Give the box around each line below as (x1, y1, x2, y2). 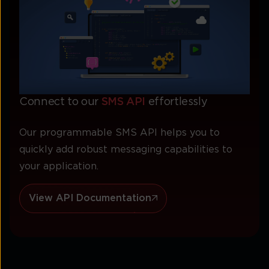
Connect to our (19, 97, 101, 108)
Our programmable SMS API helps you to (19, 127, 220, 138)
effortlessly (145, 97, 208, 108)
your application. (19, 161, 98, 171)
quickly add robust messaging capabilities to (19, 144, 232, 154)
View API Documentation (29, 193, 151, 203)
